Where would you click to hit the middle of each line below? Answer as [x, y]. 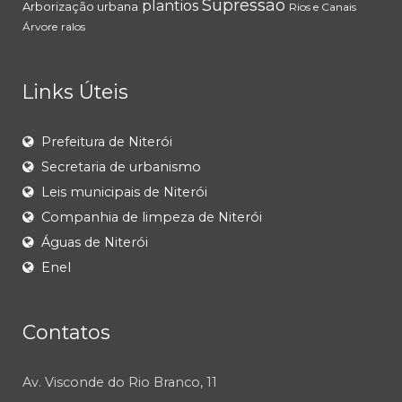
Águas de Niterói [95, 243]
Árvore [40, 27]
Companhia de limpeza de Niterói [152, 218]
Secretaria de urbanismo [121, 167]
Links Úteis [75, 92]
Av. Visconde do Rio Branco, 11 [120, 383]
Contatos [66, 332]
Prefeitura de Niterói [107, 142]
